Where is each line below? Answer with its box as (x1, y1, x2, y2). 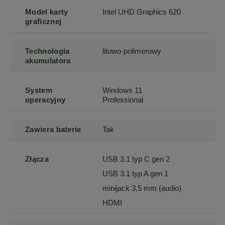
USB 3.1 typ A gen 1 (102, 169, 169, 178)
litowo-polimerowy (102, 47, 162, 56)
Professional (102, 95, 144, 104)
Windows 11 (102, 86, 143, 95)
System (25, 86, 52, 95)
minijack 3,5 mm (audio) (102, 184, 182, 193)
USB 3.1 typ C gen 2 (102, 155, 170, 164)
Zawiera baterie (25, 125, 81, 134)
